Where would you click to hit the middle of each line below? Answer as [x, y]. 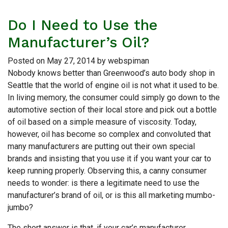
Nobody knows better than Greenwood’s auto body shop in [111, 73]
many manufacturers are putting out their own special [101, 146]
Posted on [27, 61]
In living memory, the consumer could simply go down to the [114, 97]
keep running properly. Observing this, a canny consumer [107, 170]
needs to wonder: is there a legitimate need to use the [104, 183]
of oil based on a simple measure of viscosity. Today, [102, 122]
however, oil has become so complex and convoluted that [109, 134]
